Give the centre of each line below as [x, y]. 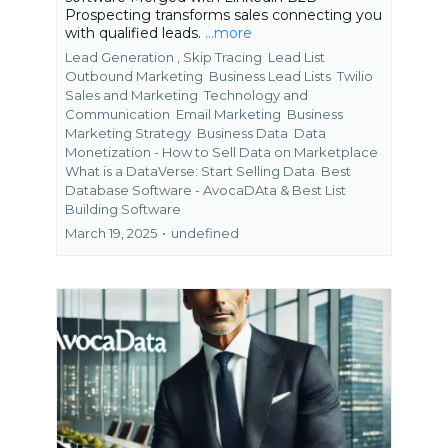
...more [228, 33]
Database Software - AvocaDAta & [177, 190]
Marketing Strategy [129, 133]
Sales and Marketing [133, 95]
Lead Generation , [122, 57]
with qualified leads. [135, 33]
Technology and [256, 95]
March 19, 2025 [111, 233]
